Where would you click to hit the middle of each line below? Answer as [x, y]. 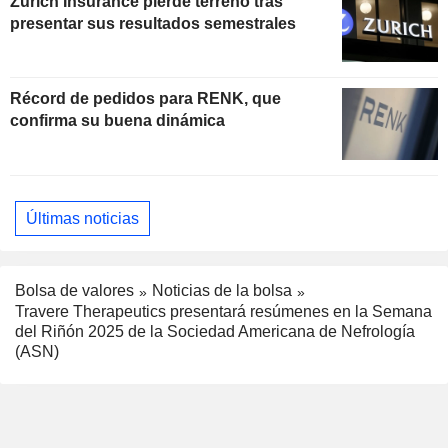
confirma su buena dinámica [117, 121]
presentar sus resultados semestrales [153, 23]
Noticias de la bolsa [222, 291]
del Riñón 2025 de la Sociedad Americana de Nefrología [215, 332]
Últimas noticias [82, 218]
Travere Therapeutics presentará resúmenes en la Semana [223, 312]
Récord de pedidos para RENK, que [145, 99]
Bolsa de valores [74, 291]
